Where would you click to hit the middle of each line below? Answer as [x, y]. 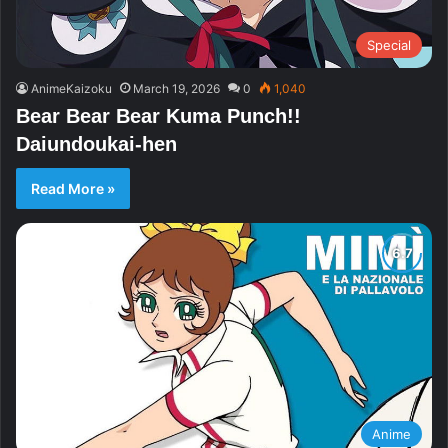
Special [389, 45]
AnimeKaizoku [71, 89]
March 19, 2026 [176, 89]
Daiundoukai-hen [96, 144]
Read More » [73, 189]
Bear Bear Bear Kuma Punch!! [158, 116]
